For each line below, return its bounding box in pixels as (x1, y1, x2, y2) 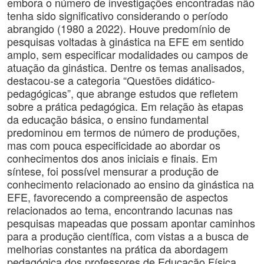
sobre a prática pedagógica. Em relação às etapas (7, 98, 243, 114)
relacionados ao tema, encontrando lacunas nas (7, 202, 233, 217)
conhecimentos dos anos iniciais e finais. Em (7, 150, 217, 166)
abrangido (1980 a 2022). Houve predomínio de (7, 21, 230, 36)
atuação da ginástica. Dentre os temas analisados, (7, 60, 245, 75)
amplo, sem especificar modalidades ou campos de (7, 47, 248, 62)
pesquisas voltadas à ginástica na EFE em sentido (7, 34, 244, 49)
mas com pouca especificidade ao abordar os (7, 137, 220, 153)
